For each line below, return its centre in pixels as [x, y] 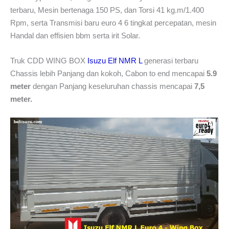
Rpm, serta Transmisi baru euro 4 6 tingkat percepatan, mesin [113, 22]
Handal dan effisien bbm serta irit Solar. [75, 35]
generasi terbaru [170, 60]
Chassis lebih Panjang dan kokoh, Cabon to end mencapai [108, 73]
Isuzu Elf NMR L [115, 60]
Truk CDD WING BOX [49, 60]
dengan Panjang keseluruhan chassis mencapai [112, 86]
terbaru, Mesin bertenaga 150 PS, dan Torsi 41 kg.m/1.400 [107, 10]
